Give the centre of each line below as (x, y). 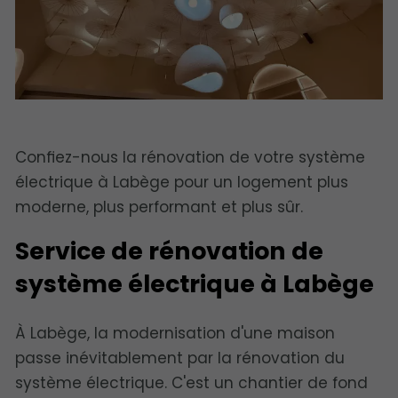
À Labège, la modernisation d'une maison (175, 333)
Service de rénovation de (169, 251)
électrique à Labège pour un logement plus (182, 183)
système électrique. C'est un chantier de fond (191, 382)
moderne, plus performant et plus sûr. (159, 207)
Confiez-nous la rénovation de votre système (190, 158)
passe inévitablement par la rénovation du (180, 358)
